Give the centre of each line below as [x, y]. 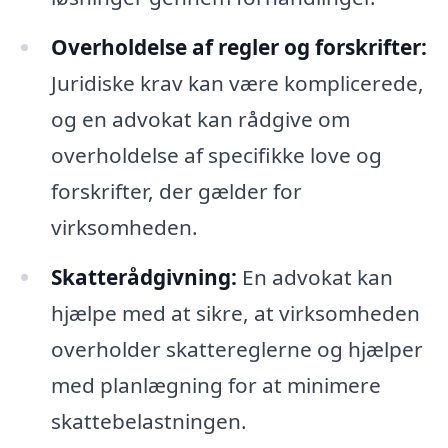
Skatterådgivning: [143, 276]
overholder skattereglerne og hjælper [236, 348]
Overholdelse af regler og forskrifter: [238, 46]
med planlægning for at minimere [215, 384]
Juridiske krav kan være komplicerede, [237, 82]
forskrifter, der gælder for [176, 190]
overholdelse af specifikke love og [216, 154]
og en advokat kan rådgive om [200, 118]
